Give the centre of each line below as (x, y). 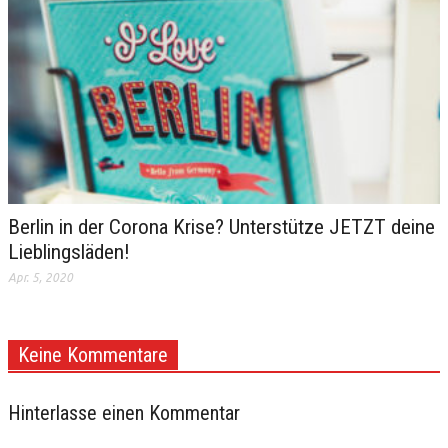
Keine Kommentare (93, 354)
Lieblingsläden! (69, 251)
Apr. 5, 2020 (40, 277)
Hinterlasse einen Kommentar (124, 412)
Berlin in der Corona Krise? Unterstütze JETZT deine (221, 226)
